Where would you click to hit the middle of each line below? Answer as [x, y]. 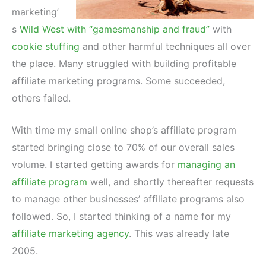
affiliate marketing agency [70, 234]
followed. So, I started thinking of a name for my [121, 216]
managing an [206, 165]
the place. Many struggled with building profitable [124, 63]
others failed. [41, 98]
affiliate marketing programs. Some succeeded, [118, 80]
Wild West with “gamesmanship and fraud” [115, 29]
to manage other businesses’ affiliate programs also [128, 199]
